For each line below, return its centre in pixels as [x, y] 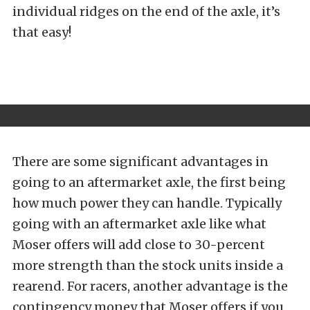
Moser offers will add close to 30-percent [139, 244]
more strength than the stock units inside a [148, 265]
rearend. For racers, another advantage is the [150, 286]
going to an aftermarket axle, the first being [149, 182]
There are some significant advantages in [140, 161]
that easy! [42, 32]
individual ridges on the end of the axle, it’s [146, 11]
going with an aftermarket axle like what [139, 224]
